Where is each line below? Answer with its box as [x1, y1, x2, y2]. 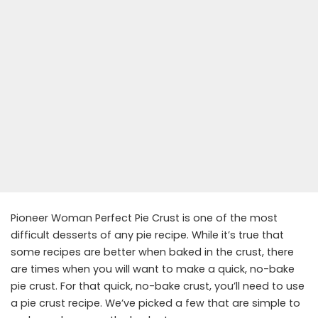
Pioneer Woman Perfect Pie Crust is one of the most [11, 210, 278, 225]
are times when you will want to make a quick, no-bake [11, 261, 295, 276]
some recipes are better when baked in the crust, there [11, 244, 294, 259]
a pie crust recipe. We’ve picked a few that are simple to [11, 295, 300, 310]
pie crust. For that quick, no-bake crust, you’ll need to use [11, 278, 305, 293]
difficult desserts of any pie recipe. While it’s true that [11, 227, 284, 242]
